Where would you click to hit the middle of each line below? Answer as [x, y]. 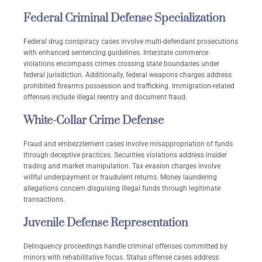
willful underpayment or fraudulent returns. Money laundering [120, 177]
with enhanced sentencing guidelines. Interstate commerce [116, 53]
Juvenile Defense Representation [106, 223]
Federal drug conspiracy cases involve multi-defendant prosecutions [131, 42]
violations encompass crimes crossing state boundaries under [121, 64]
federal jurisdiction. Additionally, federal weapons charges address [127, 75]
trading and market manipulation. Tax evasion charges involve [122, 166]
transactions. [44, 200]
